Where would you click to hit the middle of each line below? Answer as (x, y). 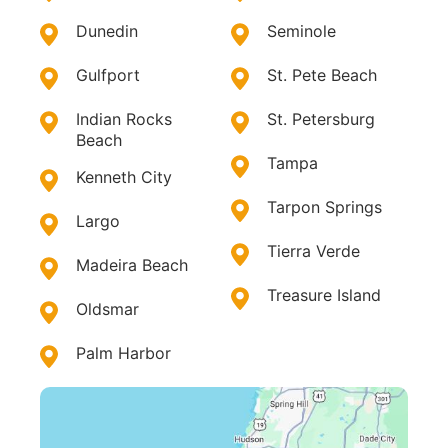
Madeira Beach (132, 264)
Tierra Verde (313, 250)
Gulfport (108, 74)
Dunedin (107, 30)
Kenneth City (124, 176)
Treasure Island (323, 294)
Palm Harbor (123, 352)
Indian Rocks (124, 118)
